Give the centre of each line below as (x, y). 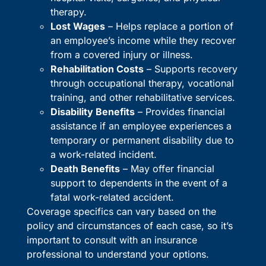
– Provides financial (180, 112)
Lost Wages (77, 26)
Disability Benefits (92, 112)
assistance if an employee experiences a (141, 126)
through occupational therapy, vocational (142, 83)
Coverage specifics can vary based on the (121, 212)
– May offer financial (167, 169)
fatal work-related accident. (112, 197)
